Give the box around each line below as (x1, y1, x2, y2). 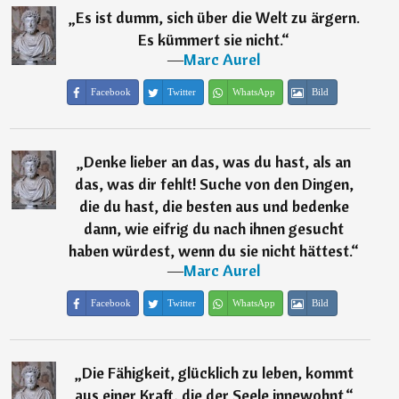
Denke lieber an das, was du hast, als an (84, 151, 352, 173)
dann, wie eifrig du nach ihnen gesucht (84, 218, 345, 240)
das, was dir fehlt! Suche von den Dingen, (74, 174, 354, 195)
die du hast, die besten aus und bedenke (78, 196, 349, 217)
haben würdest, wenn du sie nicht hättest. (69, 240, 352, 262)
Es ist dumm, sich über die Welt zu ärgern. (75, 7, 360, 28)
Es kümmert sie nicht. (138, 29, 282, 51)
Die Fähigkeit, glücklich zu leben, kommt (81, 362, 354, 384)
